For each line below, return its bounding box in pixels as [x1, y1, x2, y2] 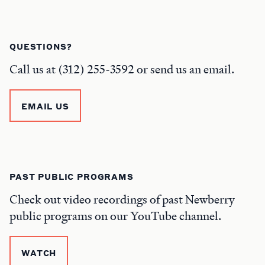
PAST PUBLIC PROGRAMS [9, 171, 134, 182]
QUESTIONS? [9, 41, 72, 51]
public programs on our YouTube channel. [9, 208, 221, 224]
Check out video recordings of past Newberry [9, 192, 235, 207]
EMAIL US [21, 101, 69, 111]
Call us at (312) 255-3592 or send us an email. [9, 62, 234, 77]
